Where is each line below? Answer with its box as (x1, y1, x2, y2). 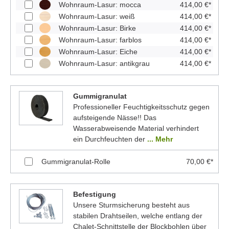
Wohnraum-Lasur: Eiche (59, 47, 138, 56)
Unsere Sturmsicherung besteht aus (73, 200, 190, 209)
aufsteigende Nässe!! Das (73, 113, 156, 122)
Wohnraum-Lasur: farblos (59, 35, 142, 44)
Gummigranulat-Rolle (41, 157, 110, 166)
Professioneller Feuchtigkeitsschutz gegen (73, 102, 210, 111)
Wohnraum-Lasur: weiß (59, 12, 135, 20)
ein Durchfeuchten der (73, 134, 147, 143)
